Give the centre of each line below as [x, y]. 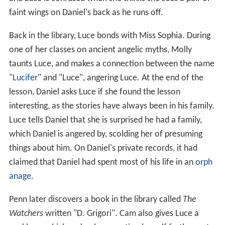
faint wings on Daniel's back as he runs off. [86, 13]
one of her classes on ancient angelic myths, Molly [100, 50]
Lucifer [25, 78]
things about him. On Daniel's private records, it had [103, 148]
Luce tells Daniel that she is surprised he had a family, [105, 120]
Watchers [26, 213]
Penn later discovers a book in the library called [96, 199]
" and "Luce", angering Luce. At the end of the [120, 78]
